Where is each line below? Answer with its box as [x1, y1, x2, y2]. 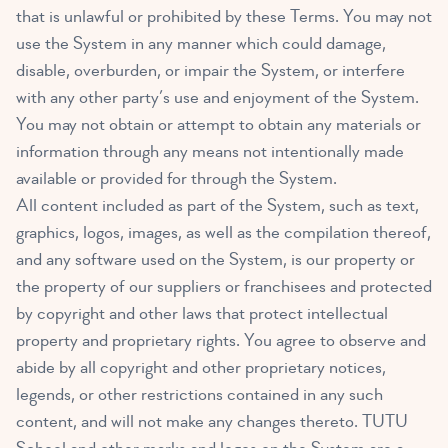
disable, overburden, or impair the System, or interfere [16, 59, 405, 83]
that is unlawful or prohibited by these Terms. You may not [16, 5, 432, 29]
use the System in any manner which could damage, [16, 32, 386, 56]
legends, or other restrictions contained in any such [16, 383, 383, 407]
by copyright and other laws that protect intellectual [16, 302, 388, 326]
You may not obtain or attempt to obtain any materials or [16, 113, 421, 137]
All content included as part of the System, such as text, [16, 194, 419, 218]
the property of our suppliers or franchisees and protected [16, 275, 432, 299]
